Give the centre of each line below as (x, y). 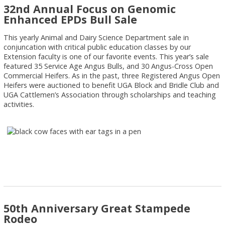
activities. (19, 104)
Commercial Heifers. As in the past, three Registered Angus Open (112, 75)
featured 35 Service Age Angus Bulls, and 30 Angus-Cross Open (108, 66)
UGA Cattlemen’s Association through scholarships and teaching (110, 94)
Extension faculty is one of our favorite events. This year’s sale (106, 56)
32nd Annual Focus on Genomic (90, 9)
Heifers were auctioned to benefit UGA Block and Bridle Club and (111, 85)
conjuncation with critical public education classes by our (97, 47)
